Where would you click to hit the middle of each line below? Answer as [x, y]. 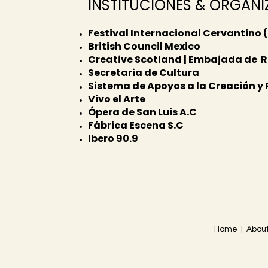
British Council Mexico [144, 47]
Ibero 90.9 [113, 139]
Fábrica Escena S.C [136, 126]
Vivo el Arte [116, 99]
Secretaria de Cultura [143, 73]
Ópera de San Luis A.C [142, 112]
